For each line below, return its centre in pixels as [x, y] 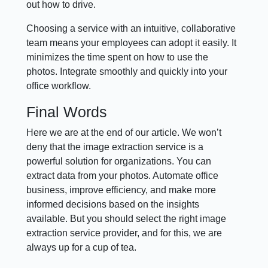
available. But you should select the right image [127, 219]
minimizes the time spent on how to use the [118, 57]
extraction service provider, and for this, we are [124, 233]
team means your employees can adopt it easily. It [132, 43]
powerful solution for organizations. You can [119, 162]
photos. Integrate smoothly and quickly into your [127, 72]
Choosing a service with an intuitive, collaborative [131, 29]
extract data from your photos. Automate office [123, 176]
